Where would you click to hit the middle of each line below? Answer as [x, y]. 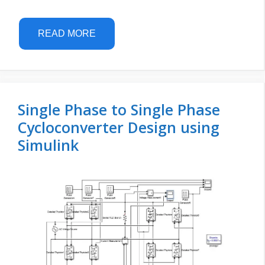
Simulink [48, 145]
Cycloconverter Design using [119, 127]
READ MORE [67, 34]
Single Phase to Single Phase [119, 110]
